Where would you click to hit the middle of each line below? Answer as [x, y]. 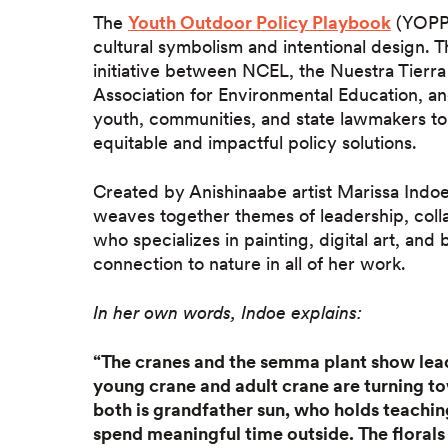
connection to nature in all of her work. [249, 264]
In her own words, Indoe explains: [227, 313]
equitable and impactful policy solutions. [255, 143]
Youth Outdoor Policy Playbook [259, 23]
